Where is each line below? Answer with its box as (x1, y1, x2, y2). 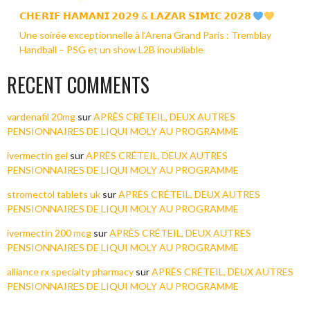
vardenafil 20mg (7, 111, 75, 123)
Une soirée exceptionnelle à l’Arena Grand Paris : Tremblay (19, 29, 271, 42)
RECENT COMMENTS (7, 71, 149, 100)
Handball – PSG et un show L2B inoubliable (19, 44, 203, 56)
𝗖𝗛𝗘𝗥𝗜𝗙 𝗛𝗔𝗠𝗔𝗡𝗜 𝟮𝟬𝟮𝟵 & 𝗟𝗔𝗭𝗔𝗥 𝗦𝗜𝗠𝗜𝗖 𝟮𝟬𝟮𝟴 (19, 10, 253, 22)
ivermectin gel (7, 149, 68, 162)
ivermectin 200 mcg (7, 227, 91, 239)
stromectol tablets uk (7, 188, 100, 201)
